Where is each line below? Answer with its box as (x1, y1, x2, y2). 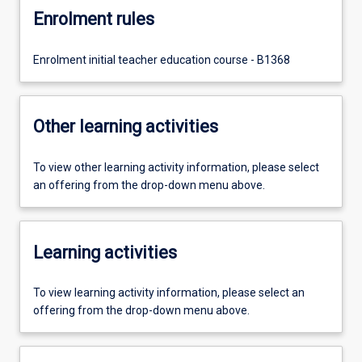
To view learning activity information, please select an (33, 286, 305, 300)
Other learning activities (33, 116, 218, 137)
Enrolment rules (33, 9, 154, 30)
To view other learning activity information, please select (33, 161, 319, 174)
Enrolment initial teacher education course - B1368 (33, 53, 290, 66)
